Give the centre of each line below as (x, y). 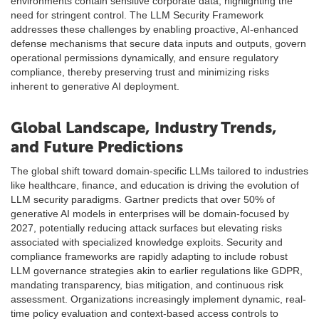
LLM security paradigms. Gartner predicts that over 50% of (143, 199)
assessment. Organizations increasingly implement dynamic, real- (158, 299)
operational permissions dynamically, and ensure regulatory (145, 58)
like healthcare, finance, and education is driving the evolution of (155, 185)
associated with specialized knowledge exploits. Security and (147, 242)
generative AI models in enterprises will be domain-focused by (150, 214)
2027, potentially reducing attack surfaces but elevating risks (146, 228)
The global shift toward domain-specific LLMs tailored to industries (159, 171)
